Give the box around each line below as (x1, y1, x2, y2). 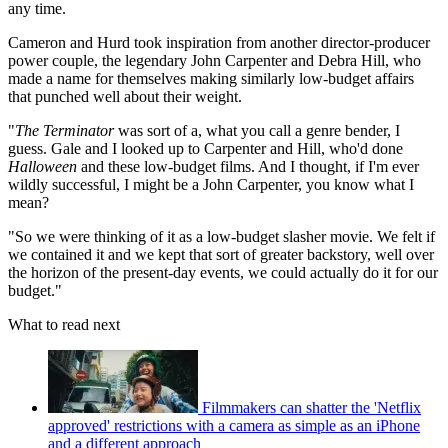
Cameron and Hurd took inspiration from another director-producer (8, 33, 430, 51)
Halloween (8, 157, 77, 175)
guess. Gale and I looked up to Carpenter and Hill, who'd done (8, 139, 403, 157)
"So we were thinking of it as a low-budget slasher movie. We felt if (8, 227, 435, 245)
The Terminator (15, 121, 114, 139)
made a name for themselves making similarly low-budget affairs (8, 69, 414, 87)
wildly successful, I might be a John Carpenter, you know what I (8, 175, 414, 193)
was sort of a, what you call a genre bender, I (114, 121, 400, 139)
